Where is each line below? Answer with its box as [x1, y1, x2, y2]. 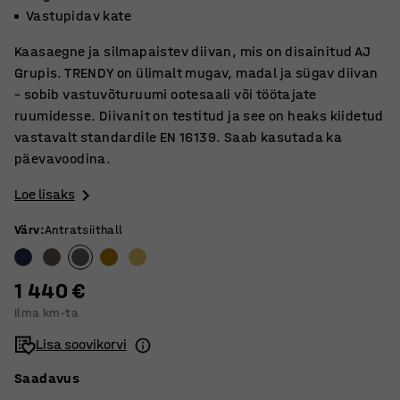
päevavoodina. [14, 150, 112, 167]
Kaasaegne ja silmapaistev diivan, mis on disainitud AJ [14, 43, 371, 60]
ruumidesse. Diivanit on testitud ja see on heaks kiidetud [14, 107, 384, 124]
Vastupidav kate [26, 7, 131, 24]
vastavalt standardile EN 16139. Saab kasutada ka [14, 129, 343, 146]
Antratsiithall [45, 222, 123, 238]
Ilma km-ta [14, 305, 79, 321]
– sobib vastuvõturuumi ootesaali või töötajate [14, 86, 317, 103]
